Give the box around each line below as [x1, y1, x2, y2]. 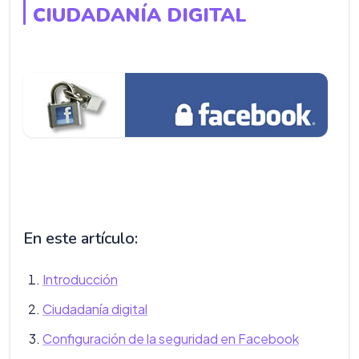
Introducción [42, 271, 118, 288]
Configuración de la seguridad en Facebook [42, 330, 299, 347]
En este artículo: [23, 228, 138, 249]
